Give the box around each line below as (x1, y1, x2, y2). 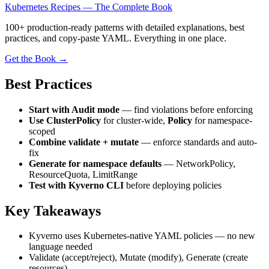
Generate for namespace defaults (29, 158, 162, 169)
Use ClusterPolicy (29, 115, 101, 125)
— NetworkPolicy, (162, 158, 235, 169)
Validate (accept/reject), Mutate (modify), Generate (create (29, 252, 248, 263)
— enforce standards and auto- (139, 136, 257, 147)
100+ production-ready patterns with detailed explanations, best (5, 22, 244, 32)
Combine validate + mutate (29, 136, 139, 147)
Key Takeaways (5, 202, 101, 219)
